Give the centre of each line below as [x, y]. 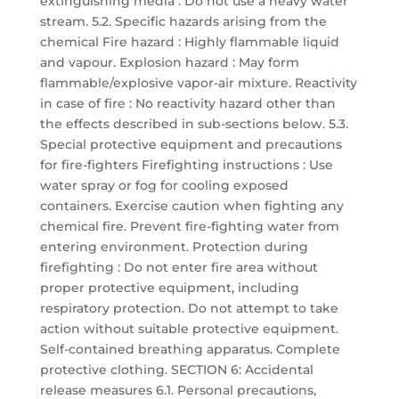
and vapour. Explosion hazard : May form [169, 62]
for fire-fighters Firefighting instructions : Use [186, 165]
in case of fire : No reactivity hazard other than [187, 103]
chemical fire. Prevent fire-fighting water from [189, 226]
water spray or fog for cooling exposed [164, 185]
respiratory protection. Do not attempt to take [189, 308]
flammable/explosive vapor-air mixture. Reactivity [198, 83]
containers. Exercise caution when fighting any [191, 206]
